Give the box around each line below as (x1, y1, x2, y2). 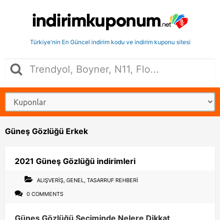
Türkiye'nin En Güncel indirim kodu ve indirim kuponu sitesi (29, 38, 191, 46)
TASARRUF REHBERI (87, 177, 138, 184)
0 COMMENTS (25, 191, 63, 197)
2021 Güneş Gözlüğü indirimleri (15, 156, 136, 166)
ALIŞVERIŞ (37, 177, 63, 184)
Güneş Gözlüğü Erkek (5, 126, 88, 136)
